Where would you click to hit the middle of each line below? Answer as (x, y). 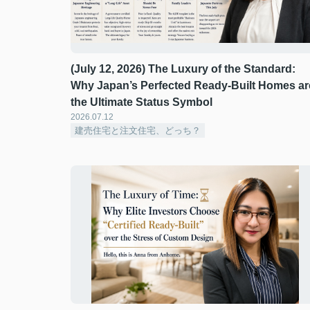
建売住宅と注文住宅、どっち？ (138, 130)
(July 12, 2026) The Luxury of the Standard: (183, 69)
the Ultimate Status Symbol (142, 102)
